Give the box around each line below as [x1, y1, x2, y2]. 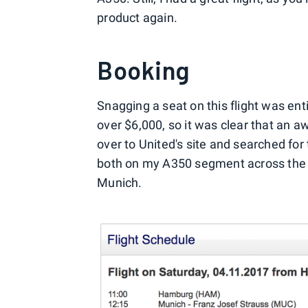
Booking [97, 55, 190, 85]
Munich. [97, 175, 142, 190]
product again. [97, 10, 178, 25]
